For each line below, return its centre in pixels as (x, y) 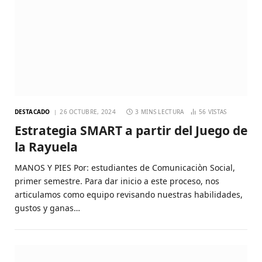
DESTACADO (32, 112)
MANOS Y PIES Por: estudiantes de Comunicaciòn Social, (125, 168)
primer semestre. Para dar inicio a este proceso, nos (117, 181)
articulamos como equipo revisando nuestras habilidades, (129, 195)
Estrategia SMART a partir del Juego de (131, 131)
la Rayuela (46, 147)
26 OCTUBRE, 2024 (88, 112)
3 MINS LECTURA (160, 112)
